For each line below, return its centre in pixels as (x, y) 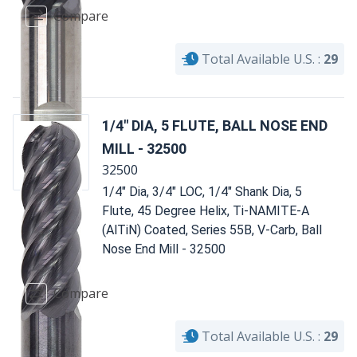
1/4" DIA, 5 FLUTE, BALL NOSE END (215, 125)
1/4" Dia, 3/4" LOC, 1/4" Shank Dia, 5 (202, 191)
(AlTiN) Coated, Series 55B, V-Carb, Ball (212, 229)
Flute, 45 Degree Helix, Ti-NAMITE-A (206, 210)
